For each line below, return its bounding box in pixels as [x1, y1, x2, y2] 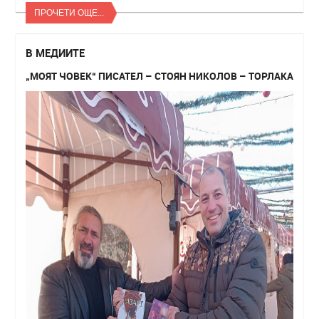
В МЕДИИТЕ [26, 46, 85, 60]
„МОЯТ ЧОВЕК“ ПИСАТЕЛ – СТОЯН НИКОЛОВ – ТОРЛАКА [26, 69, 293, 83]
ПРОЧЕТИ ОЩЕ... [33, 7, 104, 18]
